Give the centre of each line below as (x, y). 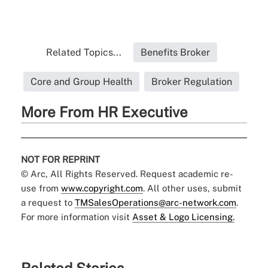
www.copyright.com (102, 188)
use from (41, 188)
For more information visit (76, 217)
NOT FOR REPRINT (60, 159)
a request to (48, 202)
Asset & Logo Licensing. (183, 217)
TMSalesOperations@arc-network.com (155, 202)
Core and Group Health (82, 81)
